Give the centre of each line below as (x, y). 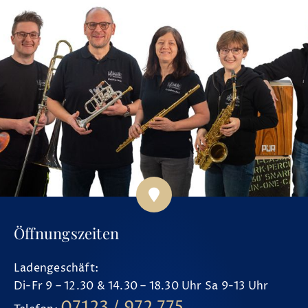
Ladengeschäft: (56, 268)
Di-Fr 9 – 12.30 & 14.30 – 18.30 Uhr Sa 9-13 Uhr (141, 286)
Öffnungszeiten (67, 233)
